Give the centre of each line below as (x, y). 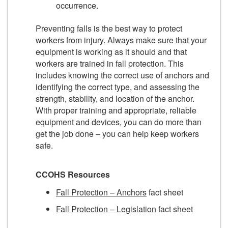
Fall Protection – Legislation (106, 209)
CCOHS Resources (73, 175)
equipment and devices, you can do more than (119, 122)
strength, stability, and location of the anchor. (115, 98)
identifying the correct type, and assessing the (118, 87)
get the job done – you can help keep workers (117, 133)
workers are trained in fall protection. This (110, 63)
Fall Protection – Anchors (101, 192)
